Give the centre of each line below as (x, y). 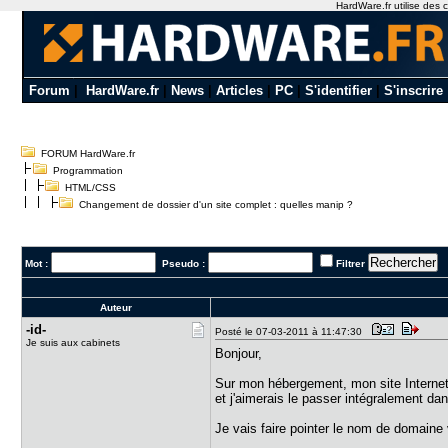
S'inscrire (413, 90)
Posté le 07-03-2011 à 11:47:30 (292, 331)
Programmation (88, 170)
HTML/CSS (91, 187)
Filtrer (351, 263)
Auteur (116, 307)
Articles (239, 90)
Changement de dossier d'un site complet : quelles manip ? (213, 204)
